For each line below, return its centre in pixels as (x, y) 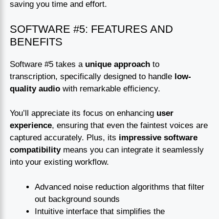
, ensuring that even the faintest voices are (130, 126)
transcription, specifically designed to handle (92, 76)
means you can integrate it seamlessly (132, 150)
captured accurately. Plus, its (64, 138)
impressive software (158, 138)
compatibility (35, 150)
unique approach (118, 64)
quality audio (35, 88)
